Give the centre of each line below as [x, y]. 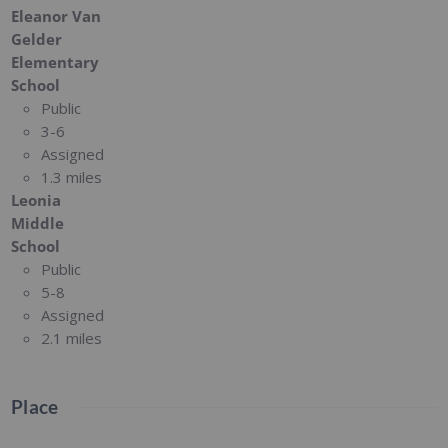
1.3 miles [72, 176]
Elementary [55, 61]
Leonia [36, 199]
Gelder [37, 38]
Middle [38, 222]
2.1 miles [72, 337]
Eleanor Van [56, 15]
